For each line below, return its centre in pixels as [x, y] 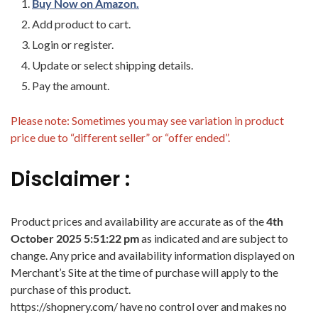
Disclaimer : [70, 180]
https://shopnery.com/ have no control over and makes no [149, 307]
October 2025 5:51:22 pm [76, 238]
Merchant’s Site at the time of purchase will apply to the [144, 273]
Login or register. [73, 45]
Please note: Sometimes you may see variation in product [147, 121]
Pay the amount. [71, 86]
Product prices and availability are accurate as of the [138, 221]
